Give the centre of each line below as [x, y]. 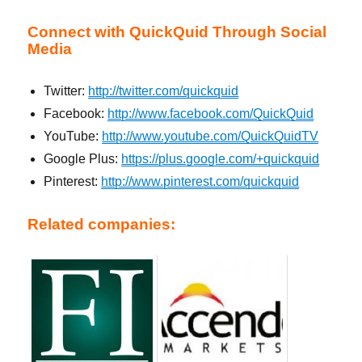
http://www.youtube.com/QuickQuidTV [210, 137]
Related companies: [102, 225]
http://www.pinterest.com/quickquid [200, 182]
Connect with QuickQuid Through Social [177, 32]
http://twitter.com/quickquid [164, 91]
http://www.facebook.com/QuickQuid [211, 114]
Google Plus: [83, 159]
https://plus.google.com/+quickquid [221, 159]
